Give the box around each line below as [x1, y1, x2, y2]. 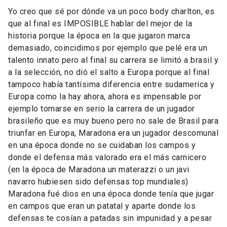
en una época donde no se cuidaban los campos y [8, 140, 196, 150]
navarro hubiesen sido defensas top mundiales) [8, 177, 188, 187]
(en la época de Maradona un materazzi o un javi [8, 165, 190, 175]
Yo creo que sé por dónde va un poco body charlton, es [8, 7, 215, 17]
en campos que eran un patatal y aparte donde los [8, 201, 196, 211]
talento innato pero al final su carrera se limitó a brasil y [8, 55, 218, 65]
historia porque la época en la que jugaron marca [8, 31, 190, 41]
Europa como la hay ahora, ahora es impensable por [8, 92, 202, 102]
